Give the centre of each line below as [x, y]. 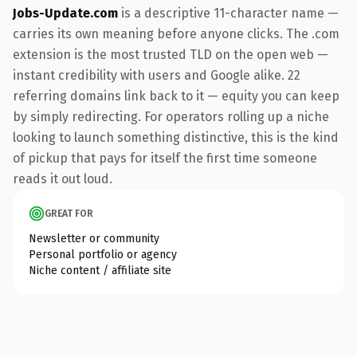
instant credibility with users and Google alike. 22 [157, 75]
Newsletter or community [94, 238]
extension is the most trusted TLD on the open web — [171, 54]
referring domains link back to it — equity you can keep [176, 96]
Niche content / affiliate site [100, 270]
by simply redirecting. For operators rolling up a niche [171, 116]
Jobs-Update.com [65, 13]
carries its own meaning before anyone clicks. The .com [176, 33]
